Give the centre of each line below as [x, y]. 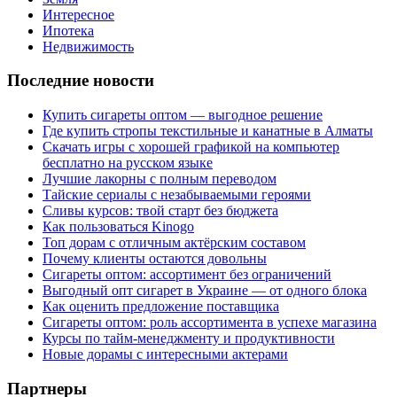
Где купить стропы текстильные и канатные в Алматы [208, 131]
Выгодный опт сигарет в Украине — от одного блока [205, 290]
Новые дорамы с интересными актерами [165, 354]
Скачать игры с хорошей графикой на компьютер [191, 147]
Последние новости [81, 81]
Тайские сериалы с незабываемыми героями [177, 195]
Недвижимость [88, 46]
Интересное [78, 14]
